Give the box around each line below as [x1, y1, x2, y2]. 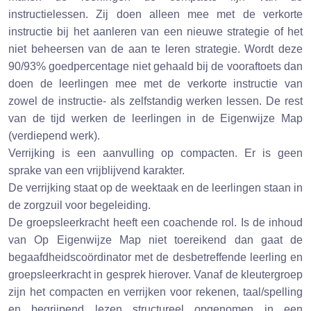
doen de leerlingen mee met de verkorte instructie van [8, 78, 303, 90]
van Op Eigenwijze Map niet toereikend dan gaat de [8, 234, 303, 246]
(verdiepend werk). [8, 130, 103, 142]
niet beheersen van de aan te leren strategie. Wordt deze [8, 43, 303, 56]
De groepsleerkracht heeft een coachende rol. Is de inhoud [8, 217, 303, 229]
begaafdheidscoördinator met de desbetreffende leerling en [8, 251, 303, 264]
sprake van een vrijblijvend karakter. [8, 165, 187, 177]
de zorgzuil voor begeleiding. [8, 199, 156, 212]
